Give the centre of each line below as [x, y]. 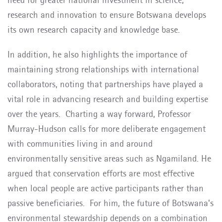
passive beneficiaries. [49, 203]
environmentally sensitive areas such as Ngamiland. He [109, 158]
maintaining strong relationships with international [103, 69]
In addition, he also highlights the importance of [97, 54]
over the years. [36, 114]
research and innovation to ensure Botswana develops [107, 15]
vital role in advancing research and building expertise [108, 99]
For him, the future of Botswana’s [152, 203]
